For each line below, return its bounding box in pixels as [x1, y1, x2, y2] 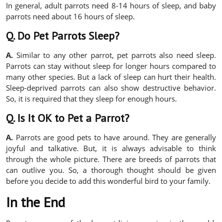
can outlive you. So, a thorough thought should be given [6, 165, 216, 175]
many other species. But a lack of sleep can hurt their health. [6, 72, 216, 82]
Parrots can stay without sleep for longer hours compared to [6, 61, 216, 71]
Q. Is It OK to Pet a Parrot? [6, 111, 129, 125]
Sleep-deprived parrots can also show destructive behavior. [6, 83, 216, 93]
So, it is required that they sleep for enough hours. [6, 94, 181, 104]
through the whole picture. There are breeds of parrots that [6, 154, 216, 165]
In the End [6, 193, 65, 212]
